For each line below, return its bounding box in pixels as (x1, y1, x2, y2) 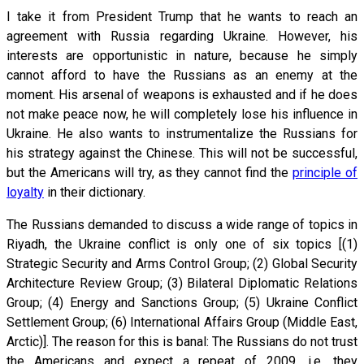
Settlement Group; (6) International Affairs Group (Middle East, (6, 314, 357, 330)
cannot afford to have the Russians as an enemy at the (6, 67, 357, 83)
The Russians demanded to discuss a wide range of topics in (6, 216, 357, 232)
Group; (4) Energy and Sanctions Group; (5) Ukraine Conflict (6, 294, 357, 310)
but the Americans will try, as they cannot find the (6, 164, 293, 180)
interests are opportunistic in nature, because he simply (6, 47, 357, 63)
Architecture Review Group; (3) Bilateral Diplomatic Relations (6, 275, 357, 291)
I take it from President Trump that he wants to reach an (6, 8, 357, 24)
